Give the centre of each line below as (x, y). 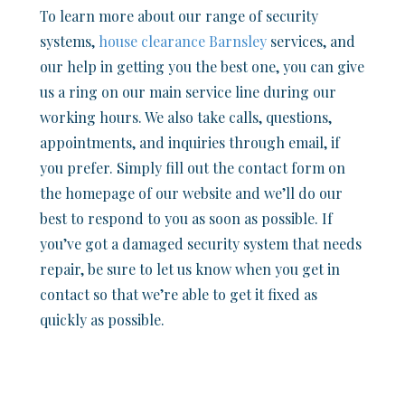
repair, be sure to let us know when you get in (190, 269)
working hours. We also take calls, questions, (186, 118)
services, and (311, 42)
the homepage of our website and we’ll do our (191, 193)
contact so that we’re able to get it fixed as (179, 295)
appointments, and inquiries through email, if (190, 143)
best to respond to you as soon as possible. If (186, 219)
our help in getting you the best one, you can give (202, 67)
